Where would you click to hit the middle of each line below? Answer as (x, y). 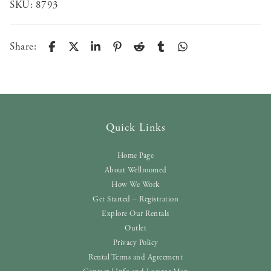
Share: (23, 47)
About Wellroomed (135, 170)
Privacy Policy (135, 243)
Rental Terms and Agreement (135, 257)
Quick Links (135, 127)
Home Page (135, 156)
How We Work (135, 185)
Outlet (135, 228)
